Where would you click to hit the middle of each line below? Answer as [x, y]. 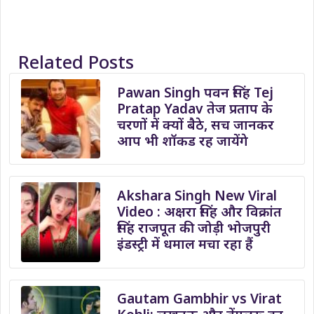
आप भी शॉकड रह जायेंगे [183, 140]
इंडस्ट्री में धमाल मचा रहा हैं [185, 244]
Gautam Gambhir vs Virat [200, 299]
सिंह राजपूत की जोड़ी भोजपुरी [194, 227]
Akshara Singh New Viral [197, 195]
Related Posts [76, 62]
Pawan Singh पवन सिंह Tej [196, 92]
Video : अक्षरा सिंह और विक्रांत [200, 211]
